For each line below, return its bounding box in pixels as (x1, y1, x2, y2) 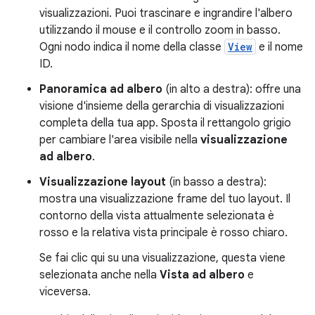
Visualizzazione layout (39, 175, 166, 190)
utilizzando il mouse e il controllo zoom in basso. (39, 23, 281, 38)
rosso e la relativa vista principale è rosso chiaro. (39, 226, 288, 240)
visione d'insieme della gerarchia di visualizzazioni (39, 99, 284, 114)
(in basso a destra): (166, 175, 266, 190)
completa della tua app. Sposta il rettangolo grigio (39, 116, 291, 131)
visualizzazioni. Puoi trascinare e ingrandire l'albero (39, 6, 292, 21)
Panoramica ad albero (39, 82, 162, 97)
